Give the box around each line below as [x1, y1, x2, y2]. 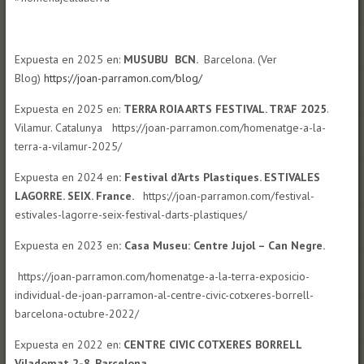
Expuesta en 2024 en [14, 170, 119, 185]
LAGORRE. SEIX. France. [14, 188, 136, 204]
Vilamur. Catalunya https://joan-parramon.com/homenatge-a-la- [14, 120, 326, 136]
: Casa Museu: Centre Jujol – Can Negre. [118, 238, 325, 253]
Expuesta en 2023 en [14, 238, 119, 253]
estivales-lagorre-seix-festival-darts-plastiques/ [14, 207, 247, 223]
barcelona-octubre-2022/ [14, 306, 139, 322]
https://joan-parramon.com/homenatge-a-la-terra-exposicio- [14, 269, 310, 284]
